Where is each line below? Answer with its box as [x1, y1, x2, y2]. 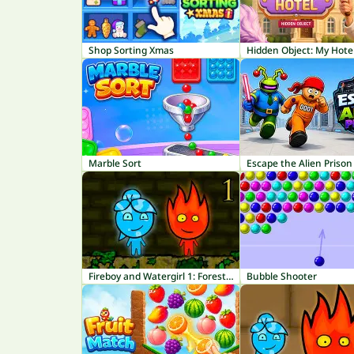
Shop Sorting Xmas [88, 43, 174, 57]
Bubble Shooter [247, 269, 317, 283]
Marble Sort [88, 156, 141, 170]
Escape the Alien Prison [247, 156, 352, 170]
